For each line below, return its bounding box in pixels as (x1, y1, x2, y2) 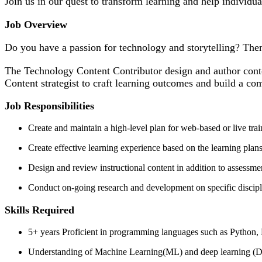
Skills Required (5, 204, 74, 216)
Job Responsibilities (5, 99, 94, 112)
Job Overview (5, 18, 67, 30)
